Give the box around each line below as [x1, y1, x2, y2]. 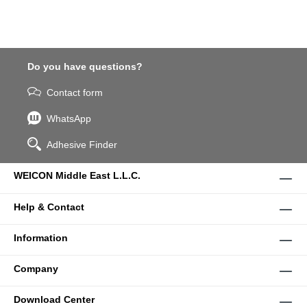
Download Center [14, 294, 95, 306]
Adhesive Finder [47, 139, 117, 151]
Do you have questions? [27, 61, 143, 73]
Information [14, 232, 68, 244]
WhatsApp [47, 113, 91, 125]
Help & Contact [14, 201, 84, 213]
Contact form [47, 87, 103, 99]
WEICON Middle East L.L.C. [14, 170, 140, 182]
